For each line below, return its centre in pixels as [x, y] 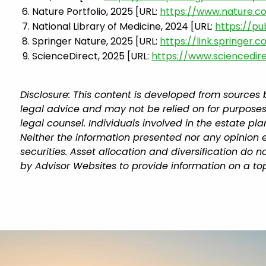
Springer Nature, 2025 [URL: [96, 41]
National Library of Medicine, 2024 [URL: [124, 26]
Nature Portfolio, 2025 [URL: [96, 11]
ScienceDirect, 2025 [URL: [92, 56]
